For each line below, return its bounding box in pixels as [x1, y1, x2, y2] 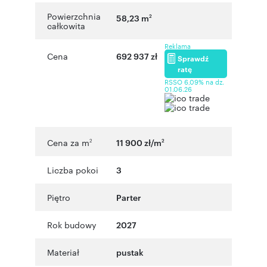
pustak [116, 246, 144, 257]
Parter [116, 191, 141, 203]
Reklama [164, 41, 191, 51]
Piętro [47, 191, 70, 203]
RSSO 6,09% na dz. [164, 77, 225, 86]
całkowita [47, 20, 85, 32]
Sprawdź [178, 53, 209, 63]
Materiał [47, 246, 79, 258]
